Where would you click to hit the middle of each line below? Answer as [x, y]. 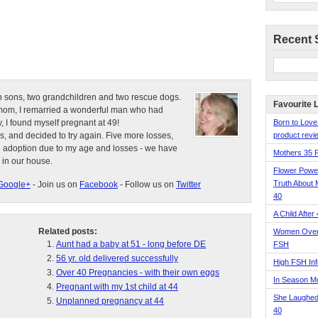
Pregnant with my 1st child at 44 [117, 287]
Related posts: [68, 231]
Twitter [188, 185]
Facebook [99, 185]
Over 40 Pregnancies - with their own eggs [138, 273]
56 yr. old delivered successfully [117, 258]
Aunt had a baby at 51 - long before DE [131, 244]
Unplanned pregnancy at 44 [110, 301]
